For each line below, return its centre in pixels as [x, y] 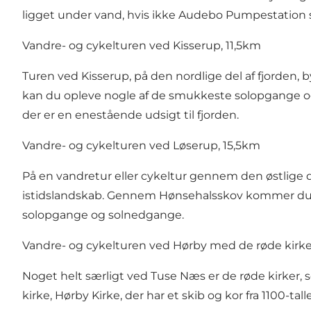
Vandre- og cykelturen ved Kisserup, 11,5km [142, 46]
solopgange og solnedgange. [104, 215]
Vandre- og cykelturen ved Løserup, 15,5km [141, 146]
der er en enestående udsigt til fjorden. [132, 115]
